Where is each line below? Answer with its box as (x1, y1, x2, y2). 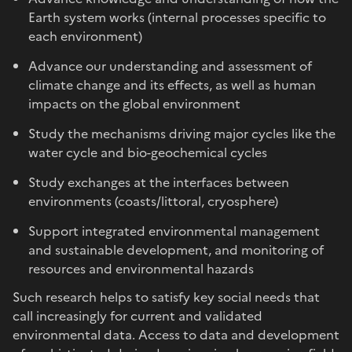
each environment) (28, 26, 142, 46)
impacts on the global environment (28, 93, 240, 113)
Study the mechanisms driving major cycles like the (28, 123, 335, 143)
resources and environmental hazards (28, 258, 254, 278)
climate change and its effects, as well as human (28, 75, 316, 94)
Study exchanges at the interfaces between (28, 172, 289, 192)
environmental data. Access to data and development (13, 324, 339, 344)
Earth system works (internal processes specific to (28, 7, 326, 27)
